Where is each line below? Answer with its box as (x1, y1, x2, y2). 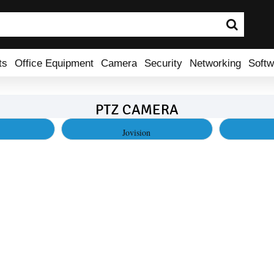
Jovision (122, 127, 150, 138)
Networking (190, 57, 241, 68)
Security (144, 57, 182, 68)
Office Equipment (15, 57, 94, 68)
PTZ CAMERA (95, 100, 179, 119)
